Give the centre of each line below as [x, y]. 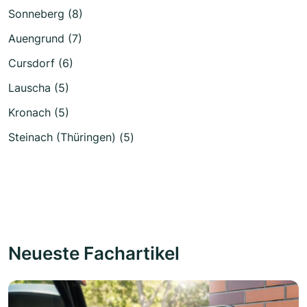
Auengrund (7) [45, 38]
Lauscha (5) [39, 87]
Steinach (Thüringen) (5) [71, 137]
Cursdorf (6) [41, 63]
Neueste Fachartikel [94, 253]
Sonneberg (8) [46, 13]
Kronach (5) [39, 112]
